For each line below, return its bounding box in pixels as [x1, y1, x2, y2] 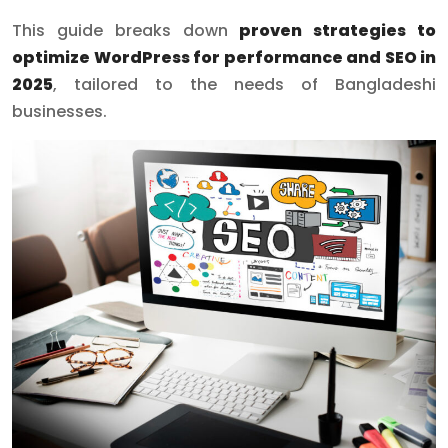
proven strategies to [239, 19, 437, 42]
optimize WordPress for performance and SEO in [12, 46, 436, 69]
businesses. [12, 100, 107, 123]
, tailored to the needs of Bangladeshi [53, 73, 436, 96]
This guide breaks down [12, 19, 240, 42]
